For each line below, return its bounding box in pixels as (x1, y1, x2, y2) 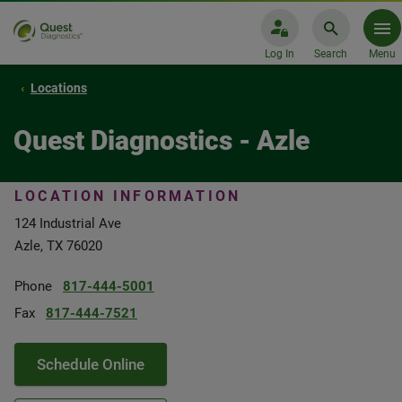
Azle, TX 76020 (14, 238, 102, 254)
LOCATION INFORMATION (14, 188, 241, 205)
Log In (265, 48, 294, 60)
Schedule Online (37, 355, 144, 373)
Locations (31, 81, 87, 95)
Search (314, 48, 347, 60)
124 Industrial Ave (14, 215, 121, 232)
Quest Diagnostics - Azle (13, 125, 310, 156)
